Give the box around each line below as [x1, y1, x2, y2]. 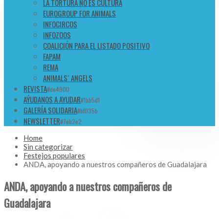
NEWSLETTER [23, 115, 60, 127]
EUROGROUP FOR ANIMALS [43, 8, 116, 19]
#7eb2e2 [60, 117, 82, 127]
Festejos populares [23, 151, 85, 160]
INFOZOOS [43, 29, 71, 41]
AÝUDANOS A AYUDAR [23, 94, 81, 105]
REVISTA [23, 83, 47, 94]
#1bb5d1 [81, 95, 100, 105]
